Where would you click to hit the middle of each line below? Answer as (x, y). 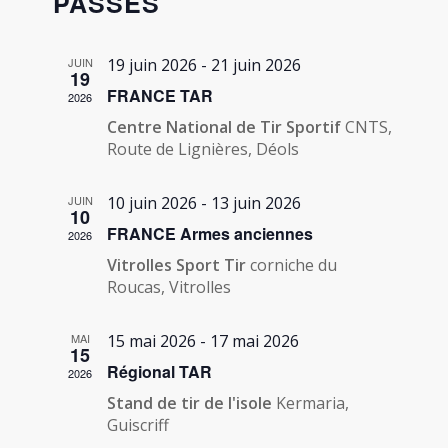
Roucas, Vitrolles (169, 287)
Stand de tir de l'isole (192, 403)
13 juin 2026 (256, 203)
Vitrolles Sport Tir (179, 265)
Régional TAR (160, 371)
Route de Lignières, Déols (203, 149)
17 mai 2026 (255, 341)
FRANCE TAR (160, 95)
